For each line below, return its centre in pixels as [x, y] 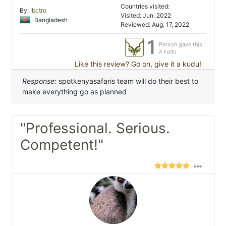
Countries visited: [145, 7]
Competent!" [62, 145]
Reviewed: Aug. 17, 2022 [155, 25]
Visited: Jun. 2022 [146, 16]
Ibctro [38, 11]
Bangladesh [50, 20]
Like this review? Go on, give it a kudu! [137, 64]
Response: [39, 81]
